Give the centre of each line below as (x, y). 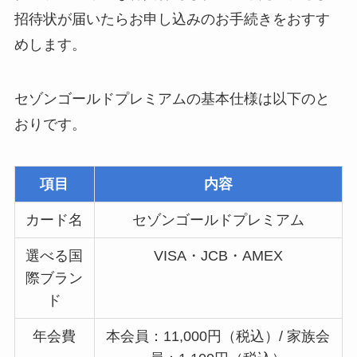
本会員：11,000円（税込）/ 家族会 (218, 336)
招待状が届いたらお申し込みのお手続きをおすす (172, 19)
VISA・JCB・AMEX (218, 255)
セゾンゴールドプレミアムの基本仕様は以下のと (172, 98)
